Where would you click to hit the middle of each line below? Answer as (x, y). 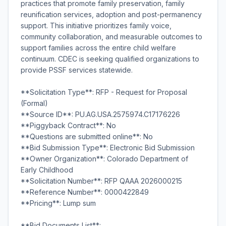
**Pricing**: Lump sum (58, 203)
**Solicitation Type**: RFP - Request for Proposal (104, 92)
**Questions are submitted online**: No (87, 136)
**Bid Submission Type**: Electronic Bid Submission (108, 148)
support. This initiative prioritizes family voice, (96, 25)
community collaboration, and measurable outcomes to (111, 37)
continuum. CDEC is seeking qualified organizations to (110, 59)
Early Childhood (47, 170)
